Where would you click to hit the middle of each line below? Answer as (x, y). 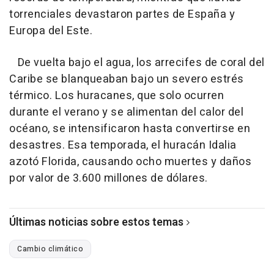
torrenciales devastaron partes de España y (122, 14)
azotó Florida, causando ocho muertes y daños (130, 161)
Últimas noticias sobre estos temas (96, 222)
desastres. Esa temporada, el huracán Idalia (123, 145)
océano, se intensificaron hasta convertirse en (130, 128)
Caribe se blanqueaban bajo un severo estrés (127, 79)
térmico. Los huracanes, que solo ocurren (117, 95)
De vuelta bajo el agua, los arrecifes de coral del (137, 62)
